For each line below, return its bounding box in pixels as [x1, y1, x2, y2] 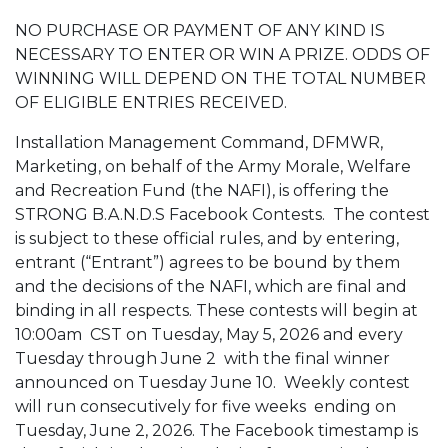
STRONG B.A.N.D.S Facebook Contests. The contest [15, 205, 430, 224]
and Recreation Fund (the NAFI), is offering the [15, 181, 389, 200]
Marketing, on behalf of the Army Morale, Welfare [15, 157, 411, 176]
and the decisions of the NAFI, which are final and [15, 277, 407, 296]
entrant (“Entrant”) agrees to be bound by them [15, 253, 400, 272]
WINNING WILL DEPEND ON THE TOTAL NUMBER [15, 69, 426, 88]
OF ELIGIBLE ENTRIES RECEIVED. [15, 93, 291, 112]
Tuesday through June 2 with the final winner [15, 349, 390, 368]
